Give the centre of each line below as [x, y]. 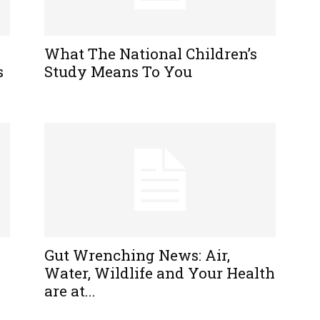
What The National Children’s [151, 54]
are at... [70, 291]
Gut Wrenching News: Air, [137, 255]
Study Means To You [118, 71]
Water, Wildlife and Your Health [160, 273]
